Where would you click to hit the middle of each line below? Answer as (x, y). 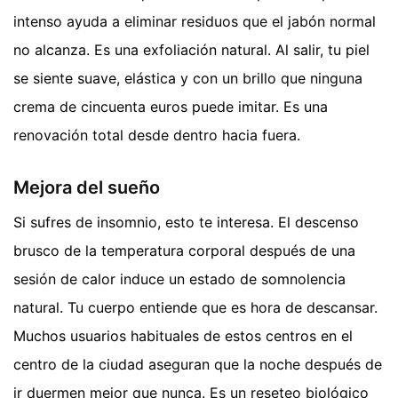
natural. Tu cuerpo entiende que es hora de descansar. (195, 308)
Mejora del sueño (87, 188)
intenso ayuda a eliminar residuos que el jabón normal (195, 22)
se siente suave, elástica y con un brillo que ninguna (188, 79)
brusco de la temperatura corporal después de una (184, 251)
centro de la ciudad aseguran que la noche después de (198, 365)
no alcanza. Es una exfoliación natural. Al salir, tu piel (191, 50)
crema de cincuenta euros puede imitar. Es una (171, 107)
